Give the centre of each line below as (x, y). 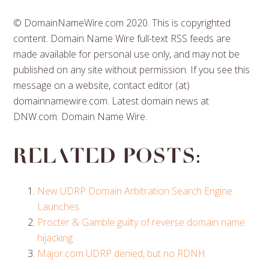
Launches (59, 206)
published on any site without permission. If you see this (132, 69)
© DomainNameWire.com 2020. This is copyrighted (122, 23)
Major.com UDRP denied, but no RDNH (122, 253)
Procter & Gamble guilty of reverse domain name (141, 222)
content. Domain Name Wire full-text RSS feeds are (122, 38)
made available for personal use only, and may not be (127, 54)
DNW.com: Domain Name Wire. (80, 116)
